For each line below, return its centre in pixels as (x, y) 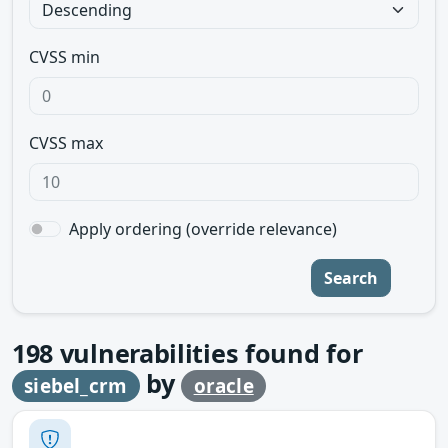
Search (351, 278)
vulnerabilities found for (208, 353)
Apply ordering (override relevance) (203, 229)
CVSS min (64, 57)
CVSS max (66, 143)
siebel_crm (76, 386)
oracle (223, 386)
